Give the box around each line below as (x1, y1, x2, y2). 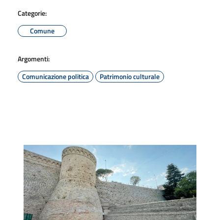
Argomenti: (18, 53, 50, 64)
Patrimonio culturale (100, 71, 160, 82)
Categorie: (18, 7, 47, 18)
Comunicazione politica (22, 71, 89, 82)
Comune (30, 25, 55, 36)
